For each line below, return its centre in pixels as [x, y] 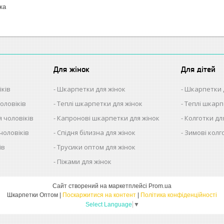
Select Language [108, 205]
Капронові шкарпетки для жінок [108, 118]
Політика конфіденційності [179, 195]
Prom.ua [160, 186]
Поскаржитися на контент [99, 195]
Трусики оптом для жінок [96, 147]
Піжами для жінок [84, 162]
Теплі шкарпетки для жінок [100, 104]
